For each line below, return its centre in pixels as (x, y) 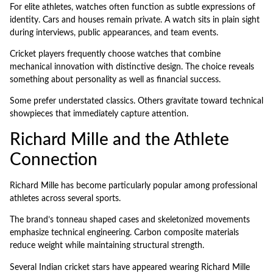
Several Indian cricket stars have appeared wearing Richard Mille (130, 267)
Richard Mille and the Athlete (119, 139)
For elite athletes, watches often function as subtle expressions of (133, 7)
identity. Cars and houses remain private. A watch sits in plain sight (135, 20)
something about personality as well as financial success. (115, 80)
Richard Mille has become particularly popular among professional (133, 186)
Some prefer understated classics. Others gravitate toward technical (136, 101)
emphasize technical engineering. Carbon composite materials (124, 233)
